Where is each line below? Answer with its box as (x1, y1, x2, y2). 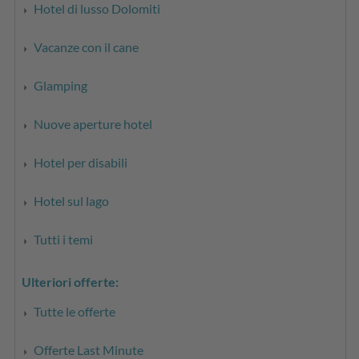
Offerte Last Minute (34, 341, 144, 357)
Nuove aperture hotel (34, 115, 153, 131)
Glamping (34, 77, 88, 93)
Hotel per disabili (34, 154, 128, 170)
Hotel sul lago (34, 192, 110, 208)
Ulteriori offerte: (22, 273, 119, 289)
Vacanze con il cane (34, 38, 139, 54)
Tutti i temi (34, 231, 94, 247)
